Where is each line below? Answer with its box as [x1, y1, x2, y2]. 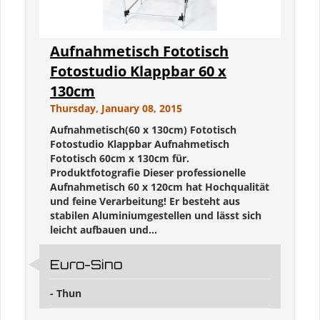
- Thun [50, 286, 81, 301]
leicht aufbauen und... [50, 223, 157, 237]
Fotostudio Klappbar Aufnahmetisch [50, 137, 229, 151]
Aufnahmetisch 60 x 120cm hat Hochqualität [50, 180, 269, 194]
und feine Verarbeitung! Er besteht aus [50, 194, 240, 209]
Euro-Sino [50, 256, 122, 273]
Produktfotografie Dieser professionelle [50, 166, 246, 180]
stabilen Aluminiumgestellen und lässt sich [50, 209, 261, 223]
